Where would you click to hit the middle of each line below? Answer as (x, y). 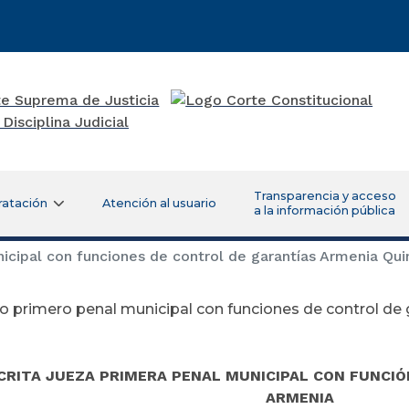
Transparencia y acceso (325, 195)
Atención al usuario (159, 203)
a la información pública (324, 210)
